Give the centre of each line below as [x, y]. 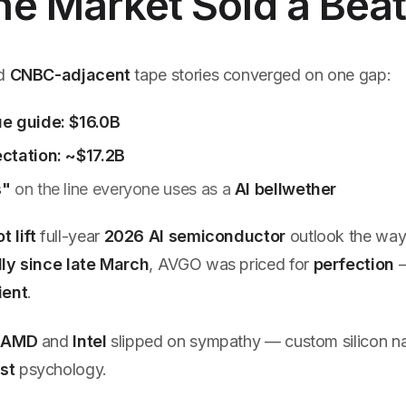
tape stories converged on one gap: [261, 75]
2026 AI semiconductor [194, 237]
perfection [353, 265]
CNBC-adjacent [70, 75]
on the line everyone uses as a [122, 188]
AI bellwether [285, 188]
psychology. [61, 369]
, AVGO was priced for [231, 265]
